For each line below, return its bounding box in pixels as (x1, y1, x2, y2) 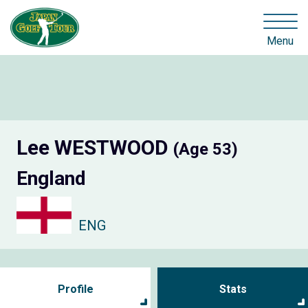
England (16, 167, 86, 190)
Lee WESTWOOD (16, 135, 173, 160)
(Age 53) (173, 140, 238, 159)
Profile (57, 282, 93, 296)
